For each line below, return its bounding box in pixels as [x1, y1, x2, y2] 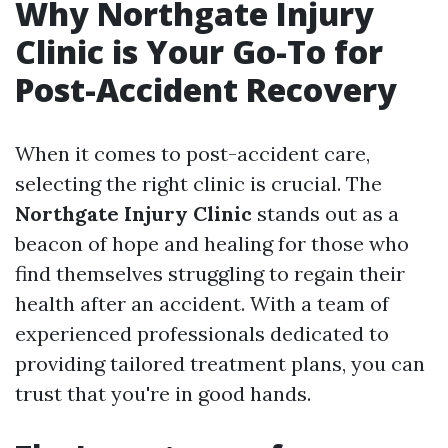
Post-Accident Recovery [15, 68, 397, 111]
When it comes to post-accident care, [15, 141, 370, 166]
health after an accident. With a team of [15, 291, 389, 316]
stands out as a [252, 201, 399, 226]
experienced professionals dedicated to [15, 321, 389, 346]
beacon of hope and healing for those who [15, 231, 409, 256]
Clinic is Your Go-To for [15, 30, 383, 73]
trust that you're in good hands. [15, 381, 311, 406]
